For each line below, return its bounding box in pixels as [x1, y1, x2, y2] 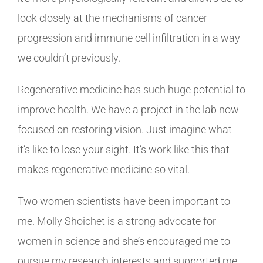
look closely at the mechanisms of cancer [18, 11, 207, 24]
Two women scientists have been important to [18, 194, 230, 207]
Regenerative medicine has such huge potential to [18, 83, 245, 96]
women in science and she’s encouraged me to [18, 234, 230, 247]
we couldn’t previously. [18, 51, 123, 64]
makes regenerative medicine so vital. [18, 163, 194, 176]
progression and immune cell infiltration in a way [18, 31, 240, 44]
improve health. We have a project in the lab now [18, 103, 239, 116]
